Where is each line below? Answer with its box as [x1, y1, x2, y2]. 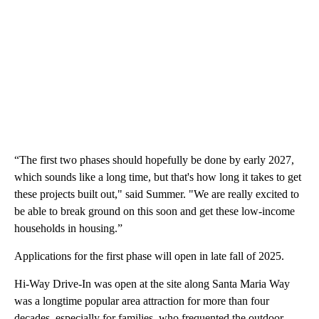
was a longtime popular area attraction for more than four [14, 294, 269, 307]
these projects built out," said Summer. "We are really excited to [14, 187, 299, 200]
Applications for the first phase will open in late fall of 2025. [14, 249, 284, 262]
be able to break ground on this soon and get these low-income [14, 204, 295, 217]
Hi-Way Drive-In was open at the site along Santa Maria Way [14, 277, 290, 290]
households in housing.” [14, 221, 125, 234]
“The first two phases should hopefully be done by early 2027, [14, 153, 294, 166]
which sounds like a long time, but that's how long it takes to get [14, 170, 301, 183]
